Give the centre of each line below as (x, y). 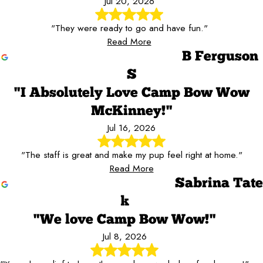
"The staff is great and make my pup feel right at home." (131, 155)
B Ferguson (220, 57)
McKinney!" (131, 111)
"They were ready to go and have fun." (129, 28)
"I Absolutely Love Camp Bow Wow (131, 93)
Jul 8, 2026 (124, 237)
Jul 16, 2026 (131, 127)
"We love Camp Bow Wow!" (124, 220)
